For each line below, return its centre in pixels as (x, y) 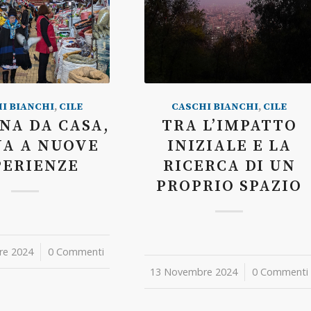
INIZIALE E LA (229, 146)
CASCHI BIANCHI (215, 107)
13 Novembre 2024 (194, 271)
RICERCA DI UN (229, 166)
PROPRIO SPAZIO (229, 186)
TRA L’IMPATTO (229, 126)
